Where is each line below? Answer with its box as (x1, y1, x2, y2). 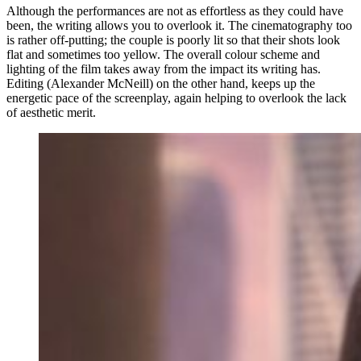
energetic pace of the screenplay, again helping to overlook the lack (6, 90, 346, 105)
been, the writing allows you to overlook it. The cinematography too (6, 18, 352, 32)
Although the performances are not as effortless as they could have (6, 3, 343, 18)
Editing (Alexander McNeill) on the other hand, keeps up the (6, 76, 315, 90)
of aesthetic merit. (6, 105, 96, 119)
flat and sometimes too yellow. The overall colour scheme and (6, 47, 320, 61)
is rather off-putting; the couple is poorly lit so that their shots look (6, 32, 340, 47)
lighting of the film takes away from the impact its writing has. (6, 61, 321, 76)
